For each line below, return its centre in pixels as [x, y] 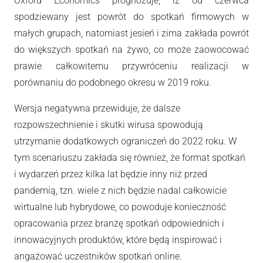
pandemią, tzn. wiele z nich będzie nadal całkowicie [120, 190]
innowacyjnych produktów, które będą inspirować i [118, 240]
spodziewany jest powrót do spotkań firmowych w [131, 16]
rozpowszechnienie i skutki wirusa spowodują [109, 124]
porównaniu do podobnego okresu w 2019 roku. [113, 82]
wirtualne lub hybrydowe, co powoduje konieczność [120, 207]
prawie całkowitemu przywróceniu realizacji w [131, 66]
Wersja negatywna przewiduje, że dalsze [97, 108]
